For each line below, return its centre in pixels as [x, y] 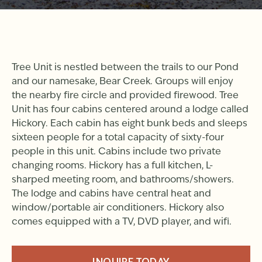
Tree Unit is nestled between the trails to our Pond [125, 68]
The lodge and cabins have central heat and [111, 194]
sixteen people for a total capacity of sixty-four [118, 138]
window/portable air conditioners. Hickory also [118, 208]
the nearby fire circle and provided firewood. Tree [125, 96]
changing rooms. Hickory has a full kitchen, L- [112, 166]
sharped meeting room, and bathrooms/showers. [123, 180]
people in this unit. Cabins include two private [116, 152]
